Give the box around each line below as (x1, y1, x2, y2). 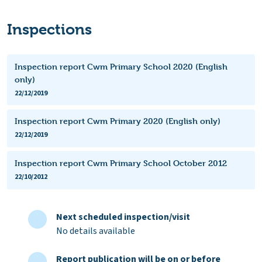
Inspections (7, 20, 92, 38)
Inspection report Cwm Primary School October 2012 (14, 157, 227, 168)
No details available (56, 224, 135, 237)
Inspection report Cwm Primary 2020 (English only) (14, 116, 220, 126)
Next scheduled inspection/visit (56, 210, 190, 223)
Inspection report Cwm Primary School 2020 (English (14, 61, 227, 71)
